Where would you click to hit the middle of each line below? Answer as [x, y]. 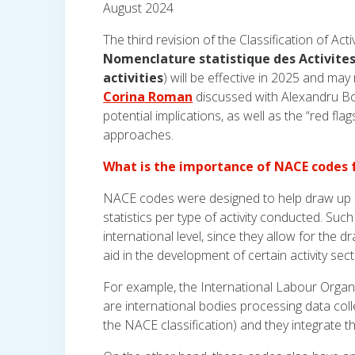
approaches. [139, 135]
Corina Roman [148, 97]
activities [134, 78]
